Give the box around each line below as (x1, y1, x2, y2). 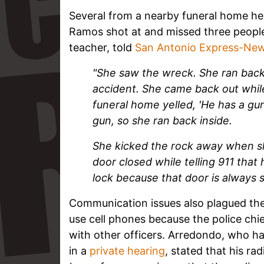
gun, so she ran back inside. (93, 114, 232, 127)
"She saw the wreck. (93, 66, 199, 79)
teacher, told (69, 41, 135, 54)
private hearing (90, 244, 165, 257)
